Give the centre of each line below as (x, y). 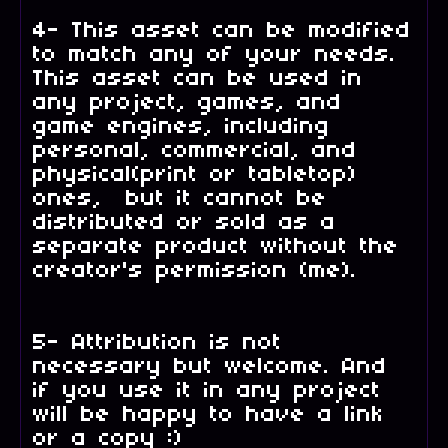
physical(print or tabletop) (195, 174)
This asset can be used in (198, 78)
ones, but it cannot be (180, 198)
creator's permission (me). (219, 270)
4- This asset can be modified (222, 30)
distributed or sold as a (184, 222)
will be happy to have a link (208, 414)
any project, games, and (187, 102)
